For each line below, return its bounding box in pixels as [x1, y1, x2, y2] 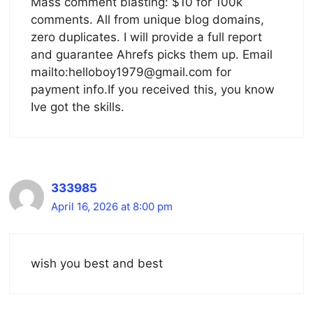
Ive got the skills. [31, 99, 124, 114]
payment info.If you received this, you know [31, 82, 275, 96]
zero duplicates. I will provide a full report [31, 29, 262, 44]
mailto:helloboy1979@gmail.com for [31, 64, 231, 79]
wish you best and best [31, 256, 163, 271]
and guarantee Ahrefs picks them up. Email [31, 47, 272, 61]
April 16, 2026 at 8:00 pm [51, 199, 173, 213]
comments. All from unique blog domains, [31, 12, 264, 27]
